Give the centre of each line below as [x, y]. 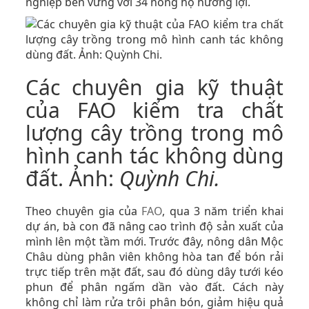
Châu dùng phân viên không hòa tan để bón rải [154, 257]
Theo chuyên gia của [83, 211]
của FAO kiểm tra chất [154, 110]
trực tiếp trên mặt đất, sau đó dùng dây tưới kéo [154, 272]
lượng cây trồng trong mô [154, 133]
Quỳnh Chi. [169, 178]
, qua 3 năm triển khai [223, 211]
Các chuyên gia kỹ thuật [154, 87]
